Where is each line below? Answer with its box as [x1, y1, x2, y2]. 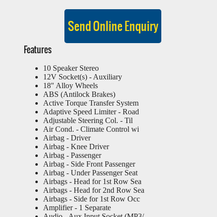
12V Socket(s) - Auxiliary [43, 73, 122, 81]
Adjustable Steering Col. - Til [43, 116, 133, 124]
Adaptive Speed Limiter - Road [43, 108, 139, 116]
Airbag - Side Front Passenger [43, 160, 135, 168]
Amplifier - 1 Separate [43, 203, 111, 212]
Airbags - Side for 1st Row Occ [43, 195, 140, 203]
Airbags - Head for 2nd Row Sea [43, 186, 144, 194]
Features [24, 43, 52, 56]
